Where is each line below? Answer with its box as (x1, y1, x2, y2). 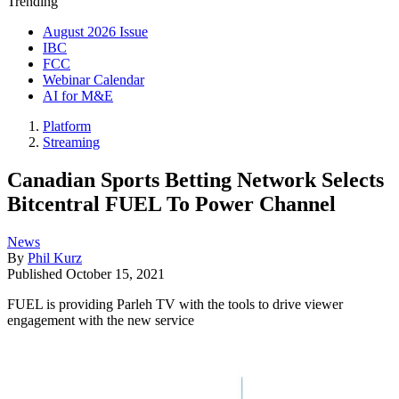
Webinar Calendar (43, 72, 144, 87)
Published (7, 265, 66, 281)
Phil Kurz (28, 249, 82, 265)
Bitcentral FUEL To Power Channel (7, 191, 336, 216)
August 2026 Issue (43, 24, 148, 39)
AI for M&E (43, 88, 113, 103)
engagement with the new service (7, 312, 194, 328)
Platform (43, 118, 91, 134)
